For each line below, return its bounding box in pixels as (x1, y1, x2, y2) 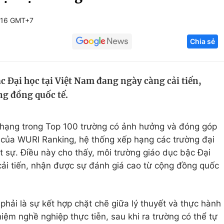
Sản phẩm (161, 81, 201, 91)
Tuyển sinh (38, 62, 81, 72)
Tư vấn (161, 119, 188, 129)
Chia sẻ (190, 37, 215, 45)
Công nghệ (161, 43, 205, 53)
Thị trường (161, 100, 202, 110)
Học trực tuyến (38, 81, 97, 91)
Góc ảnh (171, 7, 204, 17)
